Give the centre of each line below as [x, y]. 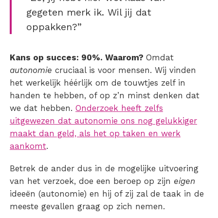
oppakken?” [54, 27]
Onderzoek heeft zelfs [119, 108]
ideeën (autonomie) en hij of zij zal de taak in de [107, 193]
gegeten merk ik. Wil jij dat [89, 12]
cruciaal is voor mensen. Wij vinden [126, 70]
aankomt [28, 146]
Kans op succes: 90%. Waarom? [78, 57]
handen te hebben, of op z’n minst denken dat [105, 95]
